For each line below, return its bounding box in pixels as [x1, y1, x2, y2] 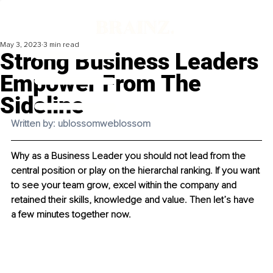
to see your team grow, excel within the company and [11, 179, 239, 192]
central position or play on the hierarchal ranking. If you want [11, 165, 262, 177]
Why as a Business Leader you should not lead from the [11, 150, 248, 163]
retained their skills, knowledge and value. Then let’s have [11, 194, 257, 207]
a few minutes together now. [11, 208, 131, 221]
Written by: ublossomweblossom [11, 118, 151, 130]
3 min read [43, 40, 79, 50]
